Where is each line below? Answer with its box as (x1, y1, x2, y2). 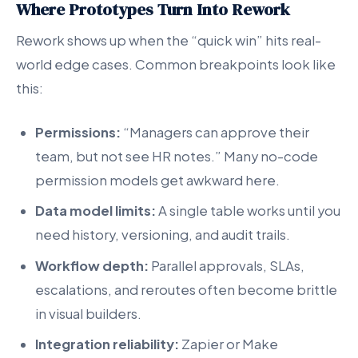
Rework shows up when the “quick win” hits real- (16, 31, 321, 49)
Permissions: (35, 123, 121, 141)
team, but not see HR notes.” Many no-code (35, 147, 318, 165)
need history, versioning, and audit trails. (35, 226, 290, 244)
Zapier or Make (179, 336, 278, 352)
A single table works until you (156, 202, 340, 220)
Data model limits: (35, 202, 156, 220)
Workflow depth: (35, 257, 149, 274)
